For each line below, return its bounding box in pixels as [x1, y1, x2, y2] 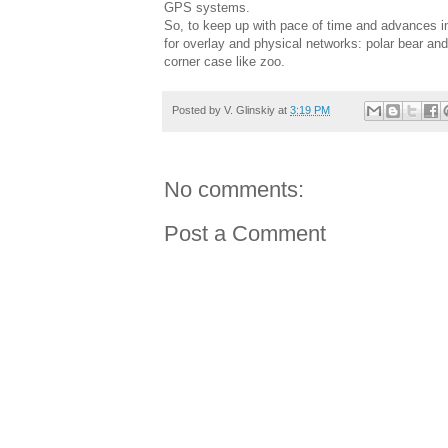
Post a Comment [164, 221, 326, 247]
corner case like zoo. [164, 53, 285, 69]
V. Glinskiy [224, 103, 275, 116]
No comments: [164, 177, 304, 203]
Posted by [172, 103, 224, 116]
